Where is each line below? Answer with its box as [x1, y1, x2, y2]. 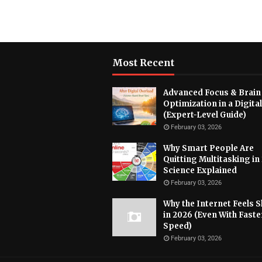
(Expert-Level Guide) [163, 110, 246, 120]
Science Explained [163, 166, 237, 175]
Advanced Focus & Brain [163, 88, 261, 98]
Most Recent [112, 57, 174, 68]
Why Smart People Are [163, 143, 254, 153]
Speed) [163, 221, 192, 231]
